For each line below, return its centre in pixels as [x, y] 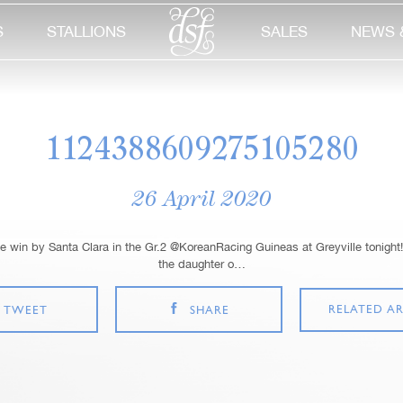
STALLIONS [86, 32]
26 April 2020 [201, 198]
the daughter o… [201, 264]
